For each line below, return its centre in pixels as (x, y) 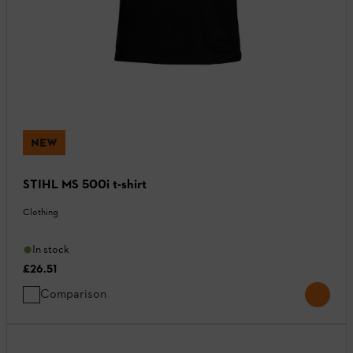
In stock (51, 250)
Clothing (41, 212)
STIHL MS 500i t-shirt (85, 184)
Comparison (73, 294)
